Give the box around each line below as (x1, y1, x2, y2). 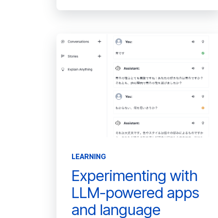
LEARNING (72, 152, 106, 161)
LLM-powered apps (72, 183, 199, 201)
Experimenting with (72, 166, 198, 184)
